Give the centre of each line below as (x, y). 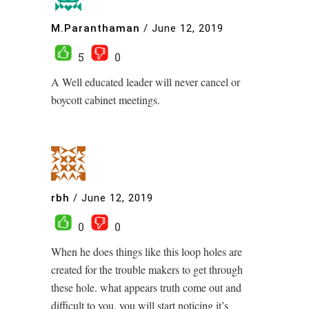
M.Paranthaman (96, 28)
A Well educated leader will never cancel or (146, 82)
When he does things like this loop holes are (147, 252)
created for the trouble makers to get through (147, 270)
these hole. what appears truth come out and (146, 288)
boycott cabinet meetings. (106, 100)
